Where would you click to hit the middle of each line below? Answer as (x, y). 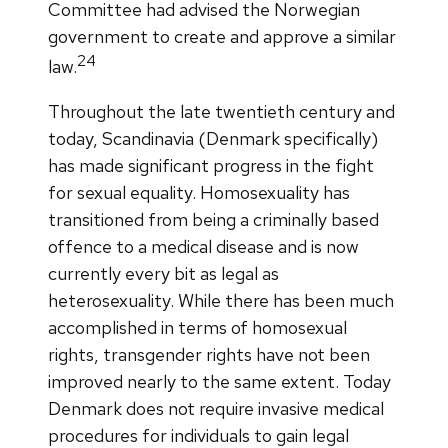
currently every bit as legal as (163, 273)
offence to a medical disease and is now (203, 246)
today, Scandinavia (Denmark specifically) (213, 138)
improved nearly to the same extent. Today (219, 381)
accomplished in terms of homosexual (197, 327)
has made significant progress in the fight (211, 165)
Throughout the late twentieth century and (221, 111)
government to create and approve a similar (222, 36)
